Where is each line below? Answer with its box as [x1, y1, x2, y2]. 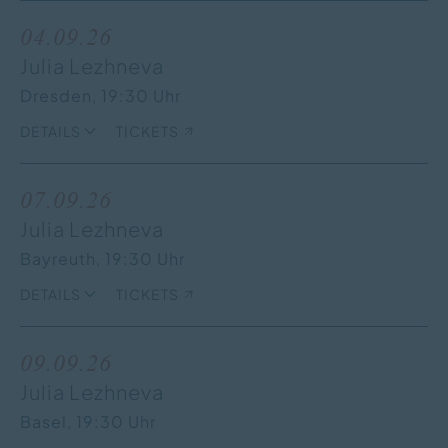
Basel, [20, 410, 76, 432]
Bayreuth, [20, 247, 105, 269]
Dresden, [20, 84, 101, 106]
